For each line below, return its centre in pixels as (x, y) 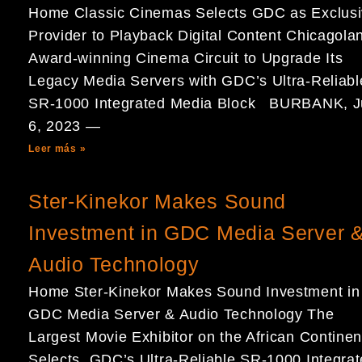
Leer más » (57, 149)
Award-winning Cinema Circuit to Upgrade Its (186, 58)
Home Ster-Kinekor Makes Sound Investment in (194, 292)
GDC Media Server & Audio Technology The (181, 314)
